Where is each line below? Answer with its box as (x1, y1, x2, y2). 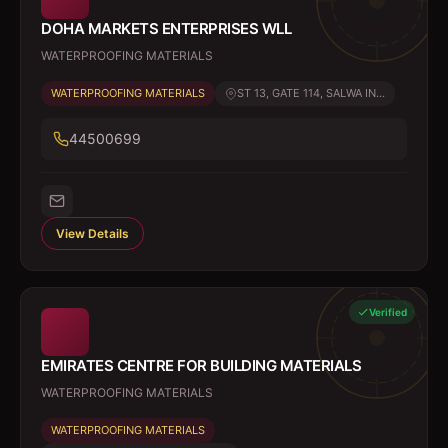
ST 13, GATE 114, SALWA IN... (237, 86, 385, 100)
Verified (369, 306, 407, 318)
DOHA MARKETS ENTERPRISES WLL (41, 19, 291, 38)
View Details (56, 226, 129, 241)
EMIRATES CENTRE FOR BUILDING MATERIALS (41, 356, 361, 375)
